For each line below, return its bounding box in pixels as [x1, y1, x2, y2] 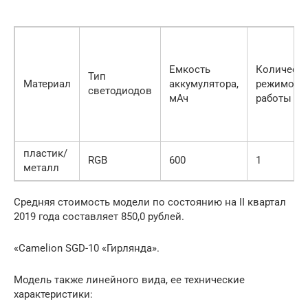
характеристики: [14, 287, 93, 300]
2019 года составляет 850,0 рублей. [14, 210, 184, 223]
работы [256, 91, 291, 104]
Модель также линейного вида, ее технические [14, 273, 245, 286]
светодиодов [88, 84, 152, 97]
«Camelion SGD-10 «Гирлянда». [14, 241, 159, 254]
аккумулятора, [169, 77, 239, 90]
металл [23, 161, 59, 174]
